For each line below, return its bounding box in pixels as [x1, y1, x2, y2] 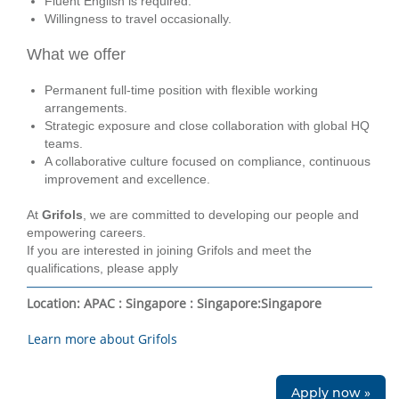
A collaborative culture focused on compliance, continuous [45, 154, 370, 168]
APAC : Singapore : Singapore [84, 295, 257, 312]
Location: [27, 295, 84, 312]
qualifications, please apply [27, 261, 178, 275]
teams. [45, 136, 83, 151]
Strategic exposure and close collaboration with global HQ [45, 118, 370, 133]
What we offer [27, 45, 126, 63]
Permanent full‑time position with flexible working [45, 83, 318, 97]
